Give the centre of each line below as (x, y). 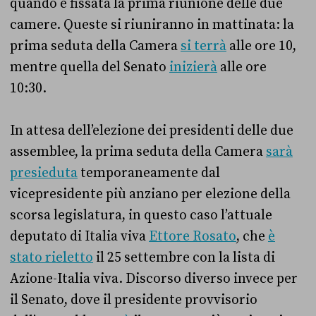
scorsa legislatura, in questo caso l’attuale (141, 215)
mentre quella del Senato (90, 67)
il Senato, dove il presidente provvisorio (134, 300)
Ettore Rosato (193, 237)
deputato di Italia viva (79, 237)
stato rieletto (51, 258)
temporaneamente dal (149, 173)
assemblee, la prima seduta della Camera (138, 152)
